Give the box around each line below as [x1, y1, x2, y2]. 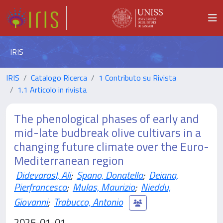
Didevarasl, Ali [16, 167, 71, 183]
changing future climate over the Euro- [14, 137, 209, 155]
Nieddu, [141, 179, 171, 195]
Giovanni [14, 194, 48, 210]
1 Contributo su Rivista [99, 72, 176, 84]
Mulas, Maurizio [73, 179, 135, 195]
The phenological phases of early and [14, 110, 199, 127]
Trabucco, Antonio [54, 194, 123, 210]
